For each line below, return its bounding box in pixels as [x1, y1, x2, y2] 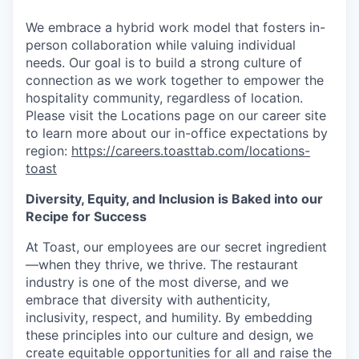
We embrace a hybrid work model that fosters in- [26, 19, 325, 35]
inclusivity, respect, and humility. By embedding [26, 309, 313, 325]
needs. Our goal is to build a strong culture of [26, 54, 302, 71]
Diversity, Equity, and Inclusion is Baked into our [26, 191, 323, 207]
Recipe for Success [26, 208, 147, 224]
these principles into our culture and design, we [26, 327, 313, 343]
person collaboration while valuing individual [26, 37, 296, 53]
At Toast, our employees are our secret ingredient [26, 239, 327, 255]
